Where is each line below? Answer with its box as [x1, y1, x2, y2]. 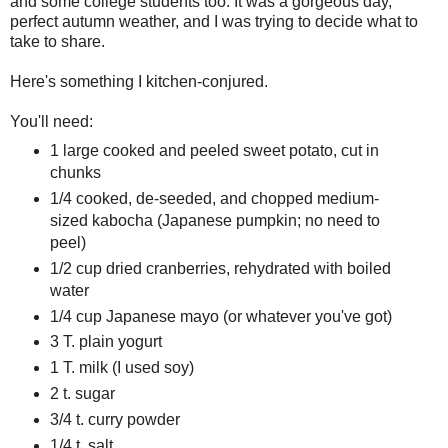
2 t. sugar [49, 385, 115, 403]
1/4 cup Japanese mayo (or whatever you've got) [49, 307, 396, 325]
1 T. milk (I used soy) [49, 359, 194, 377]
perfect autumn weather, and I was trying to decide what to [10, 12, 418, 30]
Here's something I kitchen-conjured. [10, 72, 268, 90]
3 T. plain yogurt [49, 333, 162, 351]
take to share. [10, 32, 105, 50]
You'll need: [10, 112, 93, 130]
